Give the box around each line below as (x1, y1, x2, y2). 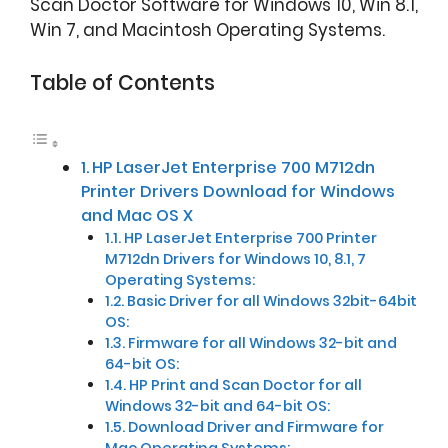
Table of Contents (30, 69, 215, 97)
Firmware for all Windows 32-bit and (128, 332, 398, 353)
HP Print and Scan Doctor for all (129, 374, 363, 395)
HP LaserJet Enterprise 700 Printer (124, 227, 378, 248)
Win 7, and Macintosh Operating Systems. (30, 17, 385, 42)
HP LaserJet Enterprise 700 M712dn (92, 155, 376, 179)
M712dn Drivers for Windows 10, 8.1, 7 (105, 248, 367, 269)
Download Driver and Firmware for (128, 416, 385, 437)
